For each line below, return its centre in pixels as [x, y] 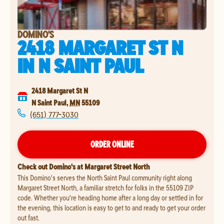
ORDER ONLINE [112, 144]
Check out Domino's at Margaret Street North [84, 166]
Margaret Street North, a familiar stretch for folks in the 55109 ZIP [105, 187]
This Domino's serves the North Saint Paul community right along [105, 177]
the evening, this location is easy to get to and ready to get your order [111, 207]
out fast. [28, 217]
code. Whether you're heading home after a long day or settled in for [110, 197]
